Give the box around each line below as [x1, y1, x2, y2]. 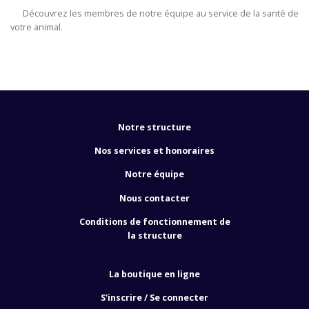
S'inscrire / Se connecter [101, 292, 208, 304]
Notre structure [118, 121, 191, 133]
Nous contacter [119, 192, 190, 204]
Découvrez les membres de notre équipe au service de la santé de [10, 8, 23, 20]
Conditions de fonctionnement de [79, 216, 230, 228]
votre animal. [10, 21, 63, 34]
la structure [127, 230, 182, 242]
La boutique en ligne [109, 268, 200, 281]
